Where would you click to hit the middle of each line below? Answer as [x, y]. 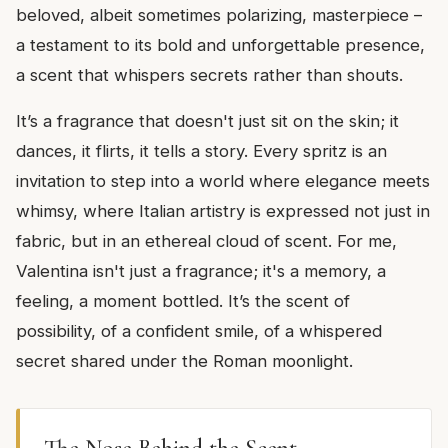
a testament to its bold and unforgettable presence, [220, 44]
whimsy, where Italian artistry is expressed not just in [223, 210]
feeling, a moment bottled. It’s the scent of [183, 300]
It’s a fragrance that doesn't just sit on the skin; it [207, 120]
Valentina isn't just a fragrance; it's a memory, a [201, 270]
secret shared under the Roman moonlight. [184, 360]
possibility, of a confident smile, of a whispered [199, 330]
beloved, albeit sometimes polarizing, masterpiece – [219, 14]
